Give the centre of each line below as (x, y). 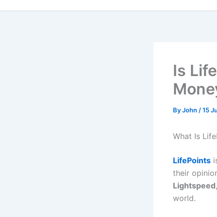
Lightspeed (194, 186)
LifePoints (192, 160)
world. (184, 198)
